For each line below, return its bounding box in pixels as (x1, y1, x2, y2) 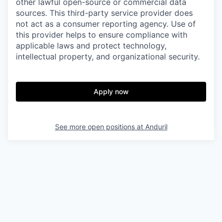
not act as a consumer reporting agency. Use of (16, 19, 196, 29)
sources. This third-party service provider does (16, 8, 193, 18)
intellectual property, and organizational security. (16, 52, 200, 62)
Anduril (145, 122, 167, 131)
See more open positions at (55, 122, 145, 131)
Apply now (93, 87, 129, 96)
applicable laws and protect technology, (16, 41, 166, 51)
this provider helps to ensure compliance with (16, 30, 187, 40)
